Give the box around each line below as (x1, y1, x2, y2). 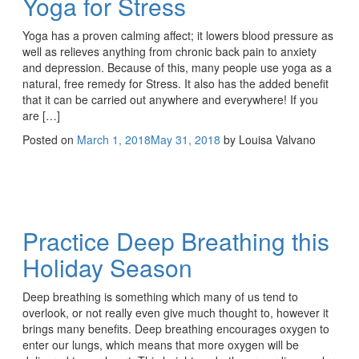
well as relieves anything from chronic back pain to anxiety (22, 42, 317, 59)
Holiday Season (22, 249, 192, 284)
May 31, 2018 (151, 131, 220, 147)
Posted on (22, 131, 77, 147)
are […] (22, 107, 60, 123)
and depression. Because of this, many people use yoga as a (22, 58, 332, 75)
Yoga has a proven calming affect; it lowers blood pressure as (22, 26, 333, 43)
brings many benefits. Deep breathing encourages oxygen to (22, 320, 329, 337)
